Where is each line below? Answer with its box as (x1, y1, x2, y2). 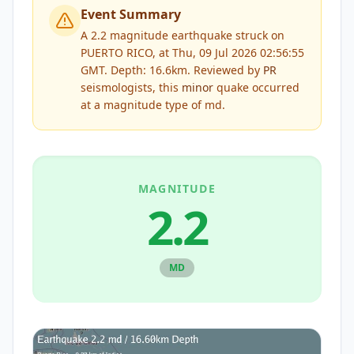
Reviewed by (190, 62, 263, 77)
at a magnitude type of (81, 97, 205, 112)
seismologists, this (81, 80, 182, 95)
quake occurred (213, 80, 299, 95)
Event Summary (81, 6, 181, 23)
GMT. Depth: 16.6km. (81, 62, 190, 77)
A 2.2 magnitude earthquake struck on (81, 28, 284, 43)
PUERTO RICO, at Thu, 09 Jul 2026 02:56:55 (81, 45, 304, 60)
